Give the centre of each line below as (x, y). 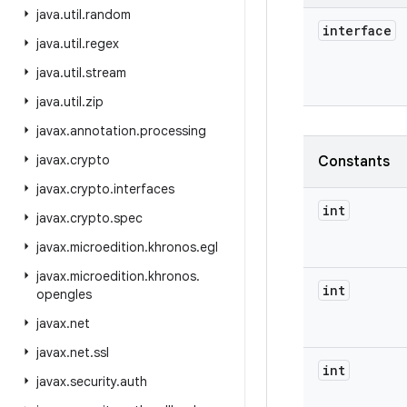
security (93, 382)
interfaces (144, 189)
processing (173, 131)
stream (106, 73)
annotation (103, 131)
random (108, 15)
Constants (354, 162)
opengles (64, 294)
